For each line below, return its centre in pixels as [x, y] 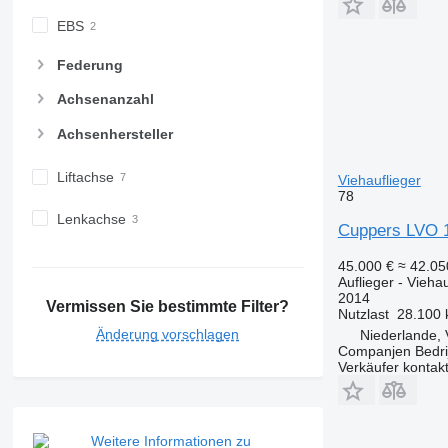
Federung [89, 65]
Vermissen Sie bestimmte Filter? [168, 307]
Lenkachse [91, 218]
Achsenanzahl [105, 99]
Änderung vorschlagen [168, 334]
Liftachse [85, 177]
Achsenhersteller [114, 133]
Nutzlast [363, 313]
